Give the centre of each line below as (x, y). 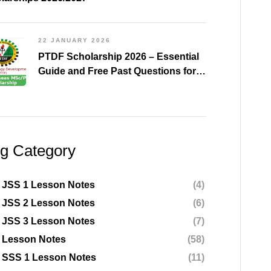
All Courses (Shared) (86, 86)
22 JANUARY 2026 (74, 41)
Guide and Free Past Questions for (117, 71)
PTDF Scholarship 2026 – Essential (119, 57)
